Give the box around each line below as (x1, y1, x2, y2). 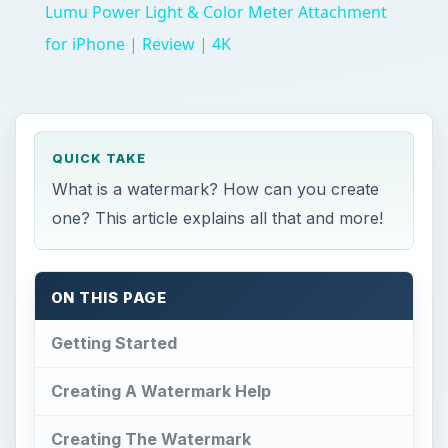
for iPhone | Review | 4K (44, 32, 231, 55)
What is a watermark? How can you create (52, 179, 380, 199)
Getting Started (50, 332, 177, 353)
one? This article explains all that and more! (52, 208, 384, 228)
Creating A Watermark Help (50, 380, 271, 401)
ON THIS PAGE (50, 289, 168, 308)
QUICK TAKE (52, 151, 147, 167)
